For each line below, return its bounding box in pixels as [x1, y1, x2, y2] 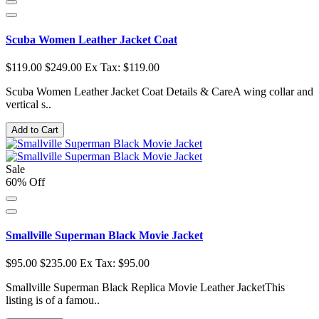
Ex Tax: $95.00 [80, 257, 150, 270]
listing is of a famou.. [6, 294, 100, 307]
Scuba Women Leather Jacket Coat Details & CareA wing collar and [6, 85, 313, 98]
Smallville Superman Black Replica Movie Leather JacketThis [6, 281, 285, 294]
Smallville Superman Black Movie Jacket [6, 229, 203, 242]
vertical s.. [6, 98, 51, 110]
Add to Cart [11, 124, 58, 135]
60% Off [6, 175, 45, 188]
